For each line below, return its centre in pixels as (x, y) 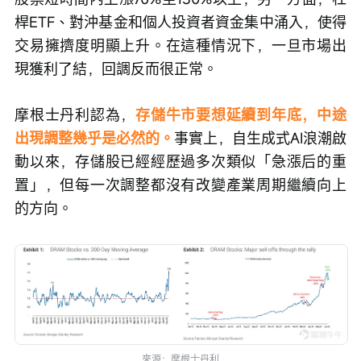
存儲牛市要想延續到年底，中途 (241, 114)
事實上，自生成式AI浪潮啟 (260, 137)
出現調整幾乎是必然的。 (94, 137)
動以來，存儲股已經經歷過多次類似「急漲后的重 (180, 161)
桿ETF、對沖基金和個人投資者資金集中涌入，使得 (180, 21)
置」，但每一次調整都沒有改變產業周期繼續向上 (180, 184)
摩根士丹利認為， (75, 114)
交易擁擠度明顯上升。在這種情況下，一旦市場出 (180, 45)
